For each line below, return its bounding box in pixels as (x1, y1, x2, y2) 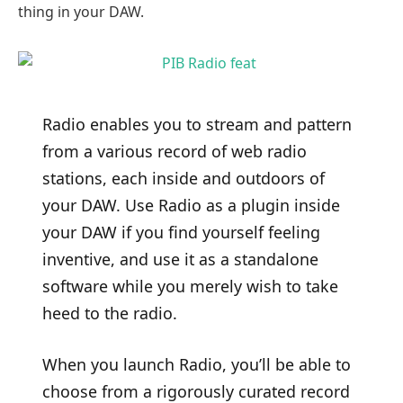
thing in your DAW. (18, 2, 144, 22)
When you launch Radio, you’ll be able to (41, 354, 351, 376)
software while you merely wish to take (41, 274, 338, 297)
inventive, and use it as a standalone (41, 247, 318, 270)
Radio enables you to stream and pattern (41, 112, 352, 135)
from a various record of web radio (41, 139, 307, 162)
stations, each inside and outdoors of (41, 166, 325, 189)
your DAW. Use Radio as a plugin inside (41, 193, 340, 216)
